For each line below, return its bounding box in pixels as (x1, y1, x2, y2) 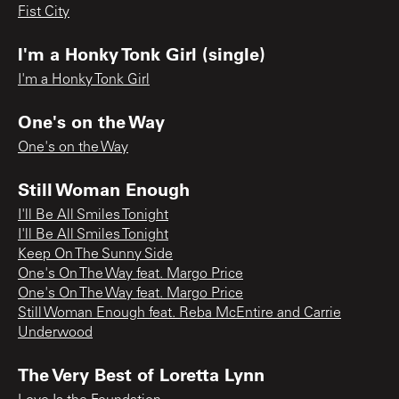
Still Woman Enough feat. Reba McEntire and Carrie (18, 305, 341, 321)
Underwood (18, 325, 93, 340)
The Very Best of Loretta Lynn (18, 362, 265, 386)
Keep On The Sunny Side (18, 247, 173, 262)
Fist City (18, 4, 69, 20)
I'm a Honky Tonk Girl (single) (18, 41, 265, 65)
